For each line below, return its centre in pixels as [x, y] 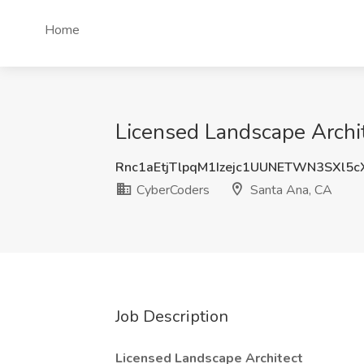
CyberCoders [171, 190]
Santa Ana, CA [290, 190]
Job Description [172, 316]
